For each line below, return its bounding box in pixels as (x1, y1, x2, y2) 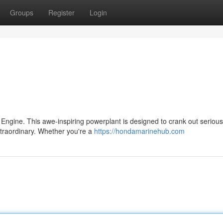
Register (48, 7, 75, 17)
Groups (10, 7, 33, 17)
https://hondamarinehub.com (94, 126, 185, 136)
